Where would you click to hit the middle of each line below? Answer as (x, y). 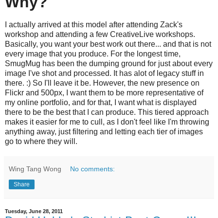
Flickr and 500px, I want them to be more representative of (104, 93)
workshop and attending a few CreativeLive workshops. (100, 35)
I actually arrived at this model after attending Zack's (94, 25)
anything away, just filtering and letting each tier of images (104, 132)
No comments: (93, 169)
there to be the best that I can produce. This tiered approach (107, 112)
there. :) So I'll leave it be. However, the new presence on (102, 83)
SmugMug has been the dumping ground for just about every (109, 64)
